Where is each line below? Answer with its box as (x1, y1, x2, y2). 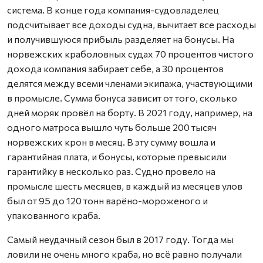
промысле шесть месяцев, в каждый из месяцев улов (7, 180, 242, 191)
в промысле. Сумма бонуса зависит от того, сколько (7, 92, 237, 103)
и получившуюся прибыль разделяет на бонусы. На (7, 33, 234, 45)
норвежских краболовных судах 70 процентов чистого (7, 48, 254, 59)
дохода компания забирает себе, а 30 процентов (7, 63, 224, 74)
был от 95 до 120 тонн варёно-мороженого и (7, 195, 208, 206)
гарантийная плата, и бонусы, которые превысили (7, 151, 227, 162)
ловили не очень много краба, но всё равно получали (7, 248, 242, 259)
